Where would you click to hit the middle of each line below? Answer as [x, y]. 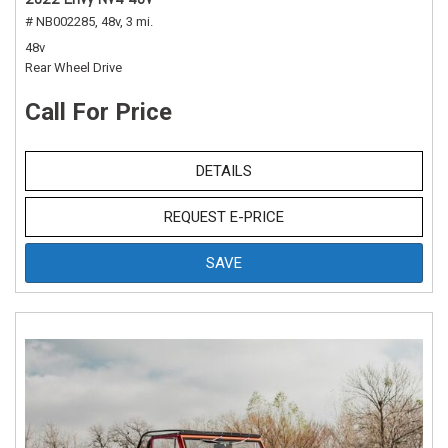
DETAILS [224, 171]
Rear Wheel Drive [73, 68]
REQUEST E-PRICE [224, 217]
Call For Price [98, 112]
